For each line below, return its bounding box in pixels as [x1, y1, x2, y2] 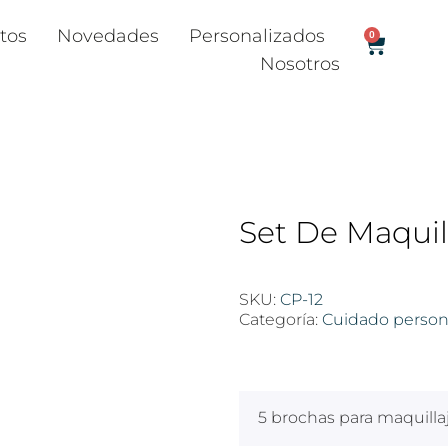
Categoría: [239, 310, 322, 330]
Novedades [57, 25, 160, 47]
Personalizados [189, 25, 326, 47]
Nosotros [260, 53, 341, 75]
